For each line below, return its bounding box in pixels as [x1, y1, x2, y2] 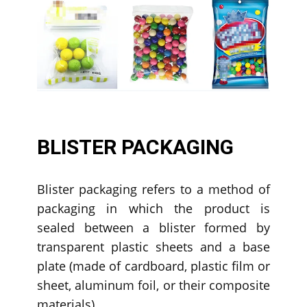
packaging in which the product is [37, 199, 270, 217]
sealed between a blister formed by [37, 219, 270, 236]
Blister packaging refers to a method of [37, 180, 270, 197]
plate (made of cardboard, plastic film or [37, 257, 270, 274]
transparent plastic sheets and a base [37, 238, 270, 255]
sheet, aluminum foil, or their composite [37, 276, 270, 293]
